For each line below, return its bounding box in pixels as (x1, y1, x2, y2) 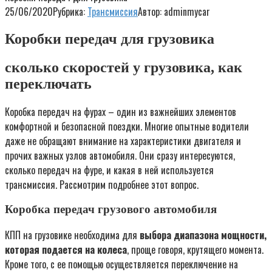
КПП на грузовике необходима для (5, 228, 140, 243)
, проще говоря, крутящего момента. (127, 242, 263, 257)
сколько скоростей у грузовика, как (5, 59, 242, 75)
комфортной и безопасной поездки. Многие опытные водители (5, 118, 249, 134)
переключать (5, 75, 92, 92)
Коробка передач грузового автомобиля (5, 203, 217, 216)
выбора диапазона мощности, (140, 228, 267, 243)
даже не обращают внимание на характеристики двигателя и (5, 133, 241, 148)
